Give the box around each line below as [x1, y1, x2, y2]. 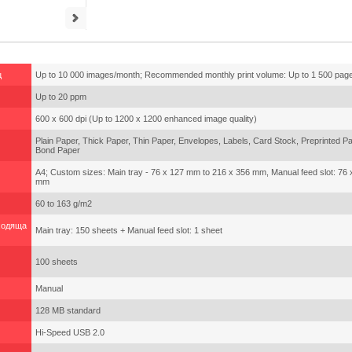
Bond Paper [35, 145, 80, 155]
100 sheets [35, 257, 78, 266]
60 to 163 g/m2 [35, 199, 92, 208]
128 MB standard [35, 306, 101, 315]
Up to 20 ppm [35, 92, 86, 101]
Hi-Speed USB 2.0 [35, 328, 104, 337]
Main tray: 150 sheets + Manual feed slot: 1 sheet [35, 225, 222, 235]
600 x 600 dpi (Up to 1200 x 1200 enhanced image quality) [35, 114, 257, 123]
